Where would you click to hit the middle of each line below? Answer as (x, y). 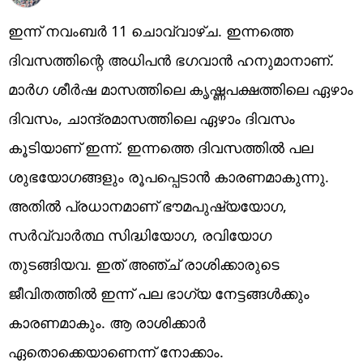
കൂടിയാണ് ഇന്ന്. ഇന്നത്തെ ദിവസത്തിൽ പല (160, 147)
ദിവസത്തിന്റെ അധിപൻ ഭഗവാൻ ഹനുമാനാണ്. (171, 60)
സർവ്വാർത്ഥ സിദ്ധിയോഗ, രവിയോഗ (140, 235)
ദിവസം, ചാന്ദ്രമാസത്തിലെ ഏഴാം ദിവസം (152, 118)
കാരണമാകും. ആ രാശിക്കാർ (107, 322)
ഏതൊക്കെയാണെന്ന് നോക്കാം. (116, 351)
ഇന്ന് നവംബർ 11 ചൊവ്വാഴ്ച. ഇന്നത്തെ (151, 30)
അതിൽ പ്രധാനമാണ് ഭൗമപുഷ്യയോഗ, (147, 205)
